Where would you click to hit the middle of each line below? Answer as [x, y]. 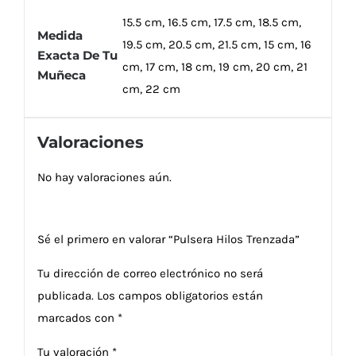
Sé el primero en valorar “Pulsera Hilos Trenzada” [168, 240]
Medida [60, 36]
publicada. [65, 296]
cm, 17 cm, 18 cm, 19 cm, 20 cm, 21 [215, 67]
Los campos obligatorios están [180, 296]
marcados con [77, 318]
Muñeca [61, 75]
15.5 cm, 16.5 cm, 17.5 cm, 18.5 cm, [211, 23]
